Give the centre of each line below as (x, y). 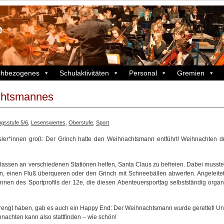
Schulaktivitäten (84, 73)
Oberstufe (81, 122)
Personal (143, 73)
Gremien (191, 73)
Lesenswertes (48, 122)
